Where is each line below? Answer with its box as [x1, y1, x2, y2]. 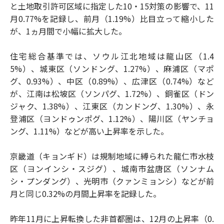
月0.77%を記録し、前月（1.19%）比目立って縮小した [10, 12, 214, 25]
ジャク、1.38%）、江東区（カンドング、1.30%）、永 [10, 100, 214, 112]
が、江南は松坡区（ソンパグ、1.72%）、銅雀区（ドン [10, 87, 214, 100]
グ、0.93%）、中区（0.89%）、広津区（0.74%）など [10, 75, 214, 87]
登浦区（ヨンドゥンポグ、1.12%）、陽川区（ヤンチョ [10, 112, 214, 125]
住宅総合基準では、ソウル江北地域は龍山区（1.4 [10, 50, 214, 62]
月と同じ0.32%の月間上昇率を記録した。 [10, 187, 161, 200]
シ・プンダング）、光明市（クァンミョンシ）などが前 [10, 175, 214, 187]
